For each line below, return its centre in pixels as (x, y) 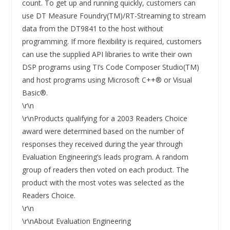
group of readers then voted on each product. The (105, 169)
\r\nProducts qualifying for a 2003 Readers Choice (104, 118)
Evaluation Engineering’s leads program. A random (105, 157)
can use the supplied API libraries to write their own (107, 54)
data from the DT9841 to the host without (92, 28)
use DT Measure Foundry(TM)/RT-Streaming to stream (114, 15)
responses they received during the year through (102, 144)
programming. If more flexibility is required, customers (112, 41)
